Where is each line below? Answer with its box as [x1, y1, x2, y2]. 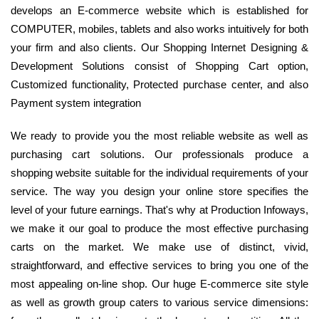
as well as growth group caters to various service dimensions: [11, 296, 308, 309]
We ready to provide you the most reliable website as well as [11, 130, 308, 142]
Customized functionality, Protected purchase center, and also [11, 78, 308, 91]
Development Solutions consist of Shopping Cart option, [11, 60, 308, 73]
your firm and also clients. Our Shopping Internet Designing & [11, 41, 308, 54]
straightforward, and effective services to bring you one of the [11, 259, 308, 272]
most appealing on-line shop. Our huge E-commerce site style [11, 278, 308, 291]
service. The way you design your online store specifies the [11, 185, 308, 198]
